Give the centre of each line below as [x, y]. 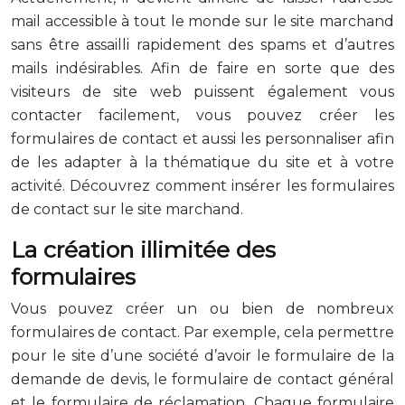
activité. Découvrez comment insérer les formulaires [202, 185]
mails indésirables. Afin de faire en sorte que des [202, 68]
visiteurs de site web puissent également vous [202, 91]
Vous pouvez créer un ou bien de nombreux [202, 308]
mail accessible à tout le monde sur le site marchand [202, 21]
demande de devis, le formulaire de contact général [202, 379]
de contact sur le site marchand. [127, 209]
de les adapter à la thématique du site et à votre [202, 162]
